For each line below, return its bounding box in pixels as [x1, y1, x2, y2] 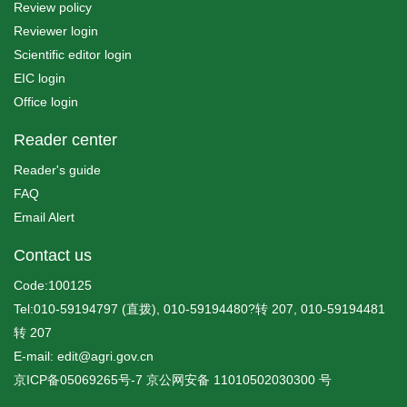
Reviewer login [14, 24, 98, 39]
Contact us [14, 246, 92, 265]
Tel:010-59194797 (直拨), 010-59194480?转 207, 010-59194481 [14, 302, 385, 317]
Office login [14, 94, 78, 110]
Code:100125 [14, 278, 92, 293]
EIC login [14, 71, 65, 86]
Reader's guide [14, 163, 101, 178]
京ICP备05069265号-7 [14, 372, 143, 388]
